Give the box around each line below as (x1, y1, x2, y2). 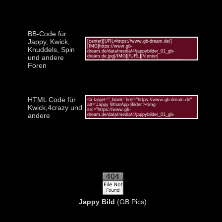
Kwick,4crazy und (27, 103, 82, 111)
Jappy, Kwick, (27, 37, 70, 46)
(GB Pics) (115, 197, 147, 206)
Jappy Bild (79, 197, 115, 206)
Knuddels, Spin (27, 45, 75, 54)
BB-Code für (27, 29, 66, 38)
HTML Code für (27, 95, 76, 104)
